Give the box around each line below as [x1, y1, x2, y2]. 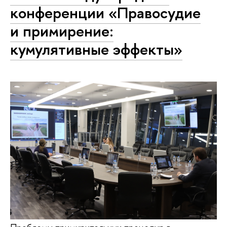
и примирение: [10, 20, 113, 42]
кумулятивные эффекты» [10, 38, 182, 60]
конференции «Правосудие [10, 2, 201, 23]
